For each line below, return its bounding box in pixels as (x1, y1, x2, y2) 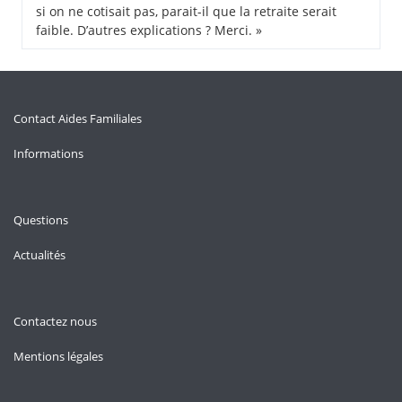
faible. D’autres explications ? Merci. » (36, 22, 262, 39)
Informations (13, 145, 83, 162)
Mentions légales (13, 348, 103, 364)
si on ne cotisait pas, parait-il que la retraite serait (36, 3, 336, 20)
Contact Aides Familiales (13, 110, 142, 127)
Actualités (13, 247, 66, 263)
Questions (13, 212, 68, 228)
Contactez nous (13, 313, 97, 329)
